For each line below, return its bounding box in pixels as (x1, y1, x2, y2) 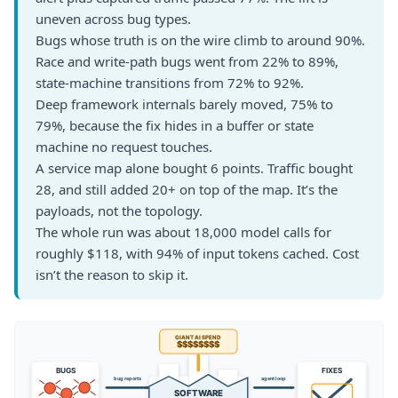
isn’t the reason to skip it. (36, 266, 188, 283)
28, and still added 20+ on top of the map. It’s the (36, 180, 338, 198)
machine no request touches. (36, 138, 212, 155)
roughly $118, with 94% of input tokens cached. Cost (36, 244, 359, 262)
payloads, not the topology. (36, 202, 203, 219)
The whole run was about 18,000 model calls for (36, 223, 331, 241)
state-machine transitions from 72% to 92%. (36, 74, 304, 92)
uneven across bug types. (36, 10, 191, 28)
